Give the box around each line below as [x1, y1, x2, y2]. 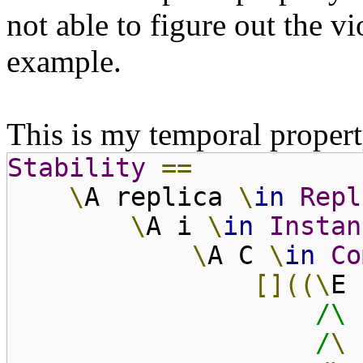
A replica [84, 181, 238, 211]
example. [6, 43, 122, 79]
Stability [7, 152, 146, 182]
